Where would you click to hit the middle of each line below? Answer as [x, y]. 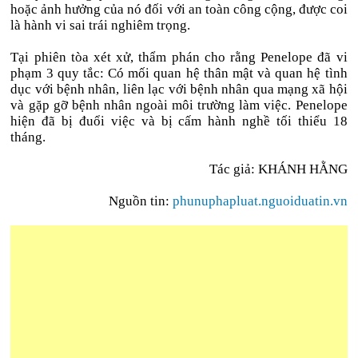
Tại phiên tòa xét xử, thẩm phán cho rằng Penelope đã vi [179, 57]
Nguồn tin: [140, 201]
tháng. [28, 137]
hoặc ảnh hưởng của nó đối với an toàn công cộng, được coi [179, 9]
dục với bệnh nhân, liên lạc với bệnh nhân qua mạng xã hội [179, 89]
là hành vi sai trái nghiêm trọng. [101, 25]
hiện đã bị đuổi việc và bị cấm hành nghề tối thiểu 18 [179, 121]
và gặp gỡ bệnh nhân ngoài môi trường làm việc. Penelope [179, 105]
